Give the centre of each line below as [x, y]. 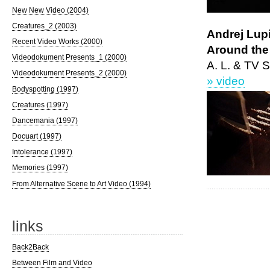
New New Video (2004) [50, 10]
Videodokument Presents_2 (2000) [69, 73]
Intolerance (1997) [42, 152]
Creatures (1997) [40, 105]
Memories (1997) [40, 168]
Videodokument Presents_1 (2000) [69, 58]
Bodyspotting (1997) [45, 89]
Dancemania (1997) [45, 120]
